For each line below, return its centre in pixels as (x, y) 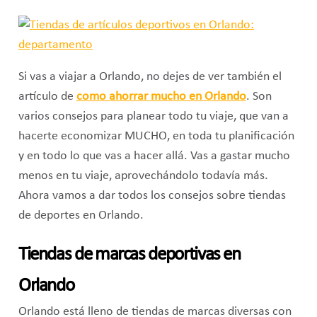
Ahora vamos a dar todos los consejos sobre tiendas (152, 196)
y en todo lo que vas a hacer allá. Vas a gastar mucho (154, 156)
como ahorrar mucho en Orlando (161, 97)
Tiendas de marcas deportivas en (129, 255)
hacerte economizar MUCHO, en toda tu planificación (156, 137)
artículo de (47, 97)
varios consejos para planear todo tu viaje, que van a (153, 117)
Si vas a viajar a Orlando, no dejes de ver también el (150, 77)
